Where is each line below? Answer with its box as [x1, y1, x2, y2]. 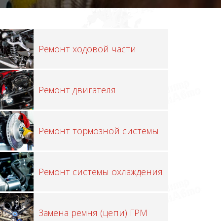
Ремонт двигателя [38, 84, 116, 96]
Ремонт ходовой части [38, 43, 137, 55]
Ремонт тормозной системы [38, 125, 159, 137]
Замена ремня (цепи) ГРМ [38, 207, 148, 219]
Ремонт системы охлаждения [38, 166, 163, 178]
